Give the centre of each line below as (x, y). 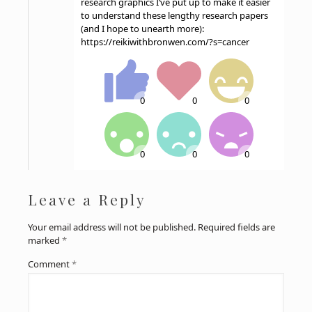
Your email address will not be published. (112, 227)
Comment (50, 264)
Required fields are (236, 227)
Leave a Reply (87, 200)
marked (45, 241)
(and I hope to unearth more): (142, 29)
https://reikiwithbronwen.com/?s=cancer (165, 42)
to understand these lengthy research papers (174, 16)
